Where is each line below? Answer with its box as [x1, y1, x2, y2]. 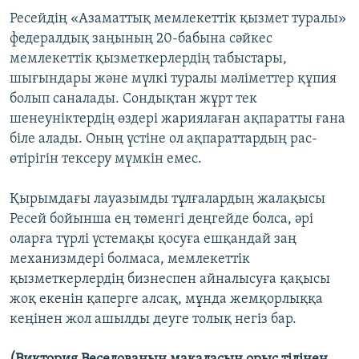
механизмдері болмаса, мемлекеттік [10, 252, 250, 268]
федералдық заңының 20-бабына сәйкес [10, 31, 272, 47]
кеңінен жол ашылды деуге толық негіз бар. [10, 312, 296, 328]
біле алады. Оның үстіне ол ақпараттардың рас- [10, 131, 317, 147]
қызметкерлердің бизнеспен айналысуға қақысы [10, 272, 330, 288]
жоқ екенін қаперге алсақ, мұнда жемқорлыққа [10, 292, 323, 308]
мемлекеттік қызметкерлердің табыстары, [10, 51, 287, 67]
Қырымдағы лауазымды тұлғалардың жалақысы [10, 192, 325, 208]
